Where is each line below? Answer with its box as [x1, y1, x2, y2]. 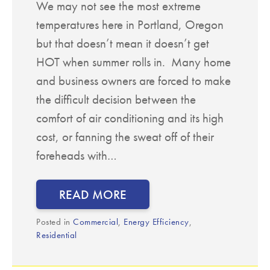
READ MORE [59, 186, 127, 202]
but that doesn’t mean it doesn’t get [36, 34, 209, 51]
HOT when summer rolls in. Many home [36, 53, 231, 70]
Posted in [36, 215, 73, 228]
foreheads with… [36, 146, 117, 163]
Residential [36, 228, 77, 241]
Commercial [73, 215, 118, 228]
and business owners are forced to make [36, 72, 231, 89]
